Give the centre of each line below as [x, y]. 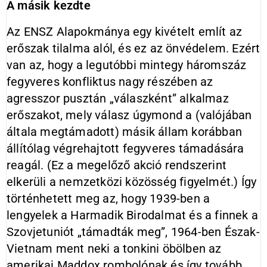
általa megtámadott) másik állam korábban [125, 132]
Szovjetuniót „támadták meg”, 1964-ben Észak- [133, 232]
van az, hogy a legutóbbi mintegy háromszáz [127, 65]
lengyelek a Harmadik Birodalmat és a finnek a [133, 215]
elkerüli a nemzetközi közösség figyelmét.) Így [132, 182]
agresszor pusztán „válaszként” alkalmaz [118, 98]
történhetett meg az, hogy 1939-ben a [108, 198]
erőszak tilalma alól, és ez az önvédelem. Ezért [133, 48]
